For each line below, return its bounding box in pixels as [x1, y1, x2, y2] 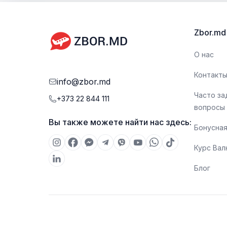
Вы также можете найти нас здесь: [49, 117, 192, 127]
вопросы [194, 103, 225, 111]
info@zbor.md [57, 77, 110, 87]
